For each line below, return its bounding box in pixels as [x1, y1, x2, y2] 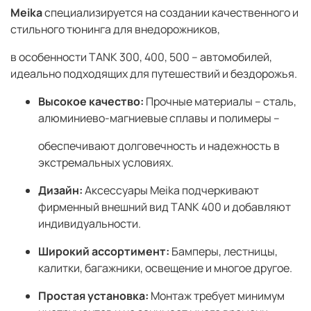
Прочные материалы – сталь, [144, 93, 296, 109]
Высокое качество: [38, 93, 144, 109]
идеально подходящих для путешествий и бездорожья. [10, 65, 297, 81]
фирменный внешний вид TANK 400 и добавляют [38, 199, 291, 215]
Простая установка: [38, 287, 149, 303]
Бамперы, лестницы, [169, 243, 278, 259]
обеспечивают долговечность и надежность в [38, 137, 280, 153]
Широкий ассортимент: [38, 243, 169, 259]
